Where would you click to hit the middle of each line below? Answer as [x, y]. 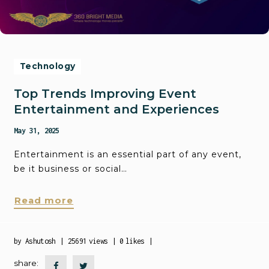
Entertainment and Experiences [117, 109]
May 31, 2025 [37, 131]
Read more [44, 200]
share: [26, 263]
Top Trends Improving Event [105, 93]
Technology [47, 66]
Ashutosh [41, 241]
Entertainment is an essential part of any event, [128, 155]
